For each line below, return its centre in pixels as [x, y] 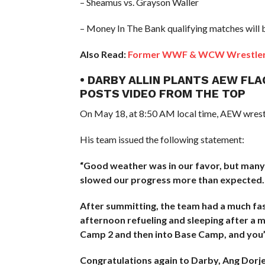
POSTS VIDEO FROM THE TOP [162, 93]
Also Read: [103, 54]
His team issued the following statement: [162, 139]
